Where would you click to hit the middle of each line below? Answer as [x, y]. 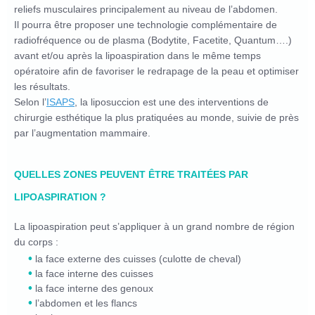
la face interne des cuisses [94, 274]
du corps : [36, 242]
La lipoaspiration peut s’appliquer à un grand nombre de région [154, 227]
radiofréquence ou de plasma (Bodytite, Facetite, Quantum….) [153, 40]
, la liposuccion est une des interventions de [172, 102]
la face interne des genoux [94, 289]
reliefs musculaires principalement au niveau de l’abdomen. [146, 9]
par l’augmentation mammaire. [82, 133]
